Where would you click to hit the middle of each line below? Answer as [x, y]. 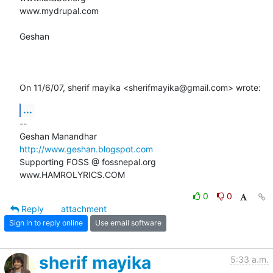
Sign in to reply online [46, 223]
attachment [84, 208]
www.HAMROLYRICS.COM [72, 174]
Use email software [128, 223]
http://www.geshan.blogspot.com [86, 149]
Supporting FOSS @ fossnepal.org [88, 161]
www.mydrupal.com [59, 10]
